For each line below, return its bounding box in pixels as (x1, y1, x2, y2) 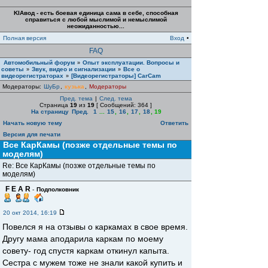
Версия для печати (3, 131, 60, 138)
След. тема (99, 95, 132, 102)
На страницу (31, 108, 69, 115)
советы (1, 66, 24, 72)
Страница (39, 102, 70, 108)
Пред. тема (59, 95, 93, 102)
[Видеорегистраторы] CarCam (71, 72, 161, 79)
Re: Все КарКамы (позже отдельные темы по (2, 162, 156, 170)
